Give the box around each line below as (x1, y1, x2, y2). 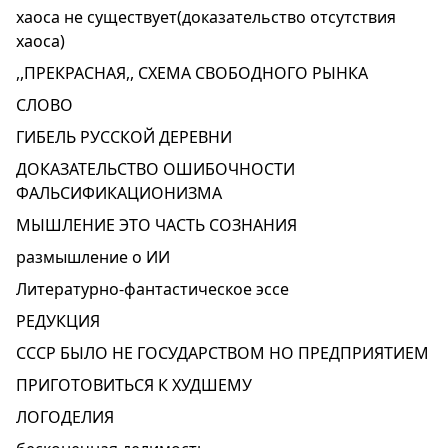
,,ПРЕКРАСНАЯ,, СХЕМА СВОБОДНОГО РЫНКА (16, 62, 368, 84)
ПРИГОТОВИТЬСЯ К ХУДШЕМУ (16, 374, 252, 396)
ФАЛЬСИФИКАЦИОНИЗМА (16, 182, 222, 204)
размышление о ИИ (16, 246, 170, 268)
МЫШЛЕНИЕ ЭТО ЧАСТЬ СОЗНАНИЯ (16, 214, 297, 236)
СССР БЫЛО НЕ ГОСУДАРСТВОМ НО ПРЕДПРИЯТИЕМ (16, 342, 429, 364)
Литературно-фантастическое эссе (16, 278, 289, 300)
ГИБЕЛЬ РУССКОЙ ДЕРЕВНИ (16, 126, 232, 148)
